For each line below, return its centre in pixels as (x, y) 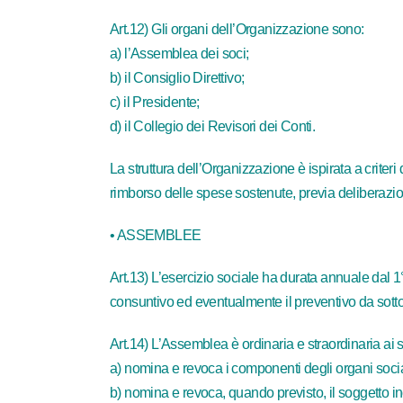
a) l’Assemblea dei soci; (179, 54)
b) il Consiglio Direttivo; (177, 78)
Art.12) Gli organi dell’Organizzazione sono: (237, 29)
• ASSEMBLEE (156, 235)
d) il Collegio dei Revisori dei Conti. (213, 126)
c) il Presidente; (155, 102)
